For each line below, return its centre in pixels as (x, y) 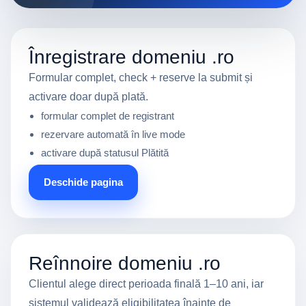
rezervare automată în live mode (113, 134)
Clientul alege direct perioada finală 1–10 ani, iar (146, 284)
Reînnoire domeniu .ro (125, 263)
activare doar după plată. (88, 97)
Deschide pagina (83, 182)
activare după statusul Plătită (105, 153)
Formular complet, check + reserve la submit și (141, 78)
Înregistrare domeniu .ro (131, 57)
